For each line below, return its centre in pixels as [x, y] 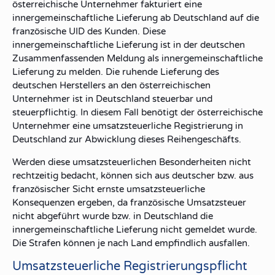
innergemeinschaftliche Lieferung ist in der [106, 45]
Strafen [45, 243]
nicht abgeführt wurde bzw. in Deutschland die [113, 216]
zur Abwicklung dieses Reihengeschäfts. [154, 139]
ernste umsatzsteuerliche [151, 189]
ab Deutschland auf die [208, 18]
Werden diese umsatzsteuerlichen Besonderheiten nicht [132, 162]
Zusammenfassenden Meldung [79, 58]
